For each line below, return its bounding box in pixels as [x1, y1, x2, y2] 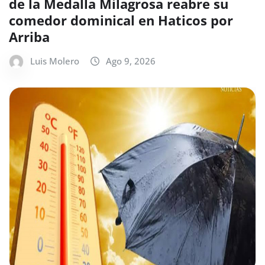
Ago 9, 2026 [106, 55, 156, 67]
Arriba [9, 28, 50, 46]
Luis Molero [30, 55, 79, 67]
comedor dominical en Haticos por [9, 11, 233, 30]
